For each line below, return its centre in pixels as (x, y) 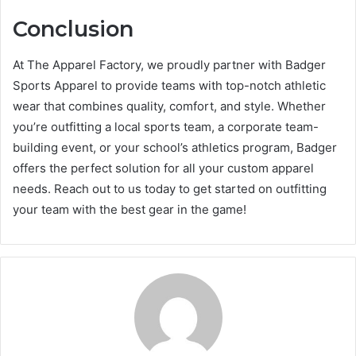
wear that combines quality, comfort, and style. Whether (169, 106)
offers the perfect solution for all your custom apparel (163, 168)
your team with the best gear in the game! (130, 209)
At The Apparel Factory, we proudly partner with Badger (169, 64)
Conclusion (73, 29)
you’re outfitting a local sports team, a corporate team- (166, 126)
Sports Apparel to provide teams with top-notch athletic (169, 85)
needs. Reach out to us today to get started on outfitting (170, 188)
